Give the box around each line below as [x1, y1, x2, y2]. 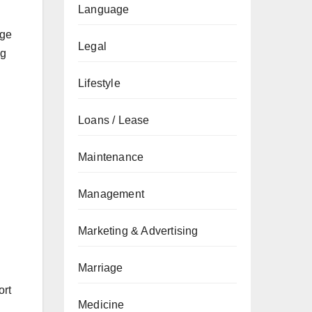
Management [78, 188, 144, 200]
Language [78, 3, 130, 15]
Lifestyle [78, 77, 120, 89]
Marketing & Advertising [78, 225, 198, 237]
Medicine [78, 299, 125, 311]
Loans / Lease [78, 114, 150, 126]
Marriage [78, 262, 123, 274]
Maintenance [78, 151, 144, 163]
